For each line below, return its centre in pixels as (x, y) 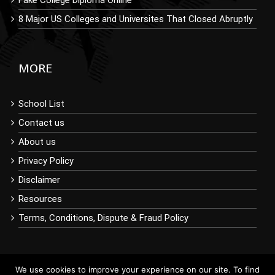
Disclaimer (39, 180)
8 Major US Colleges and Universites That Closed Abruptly (136, 19)
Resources (40, 199)
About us (37, 141)
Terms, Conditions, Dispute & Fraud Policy (103, 218)
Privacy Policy (46, 161)
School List (41, 103)
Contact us (41, 122)
